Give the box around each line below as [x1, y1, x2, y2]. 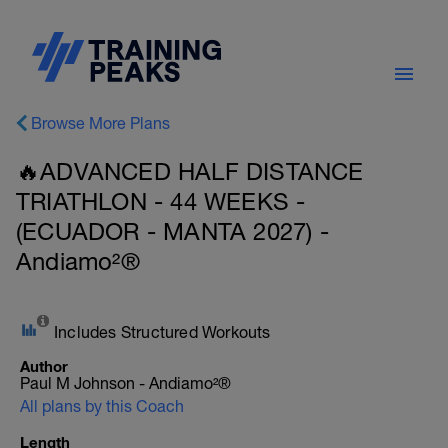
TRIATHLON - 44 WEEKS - [16, 187, 306, 215]
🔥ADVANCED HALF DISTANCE [16, 157, 364, 185]
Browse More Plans [31, 114, 170, 132]
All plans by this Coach [20, 397, 184, 415]
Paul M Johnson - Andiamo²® [20, 374, 231, 392]
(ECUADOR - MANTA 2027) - [16, 217, 329, 245]
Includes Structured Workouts [54, 323, 271, 341]
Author [20, 357, 68, 375]
